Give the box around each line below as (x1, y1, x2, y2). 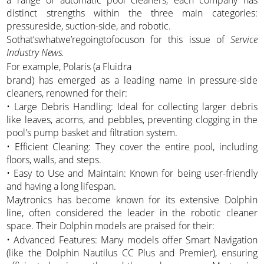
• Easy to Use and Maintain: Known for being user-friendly (6, 167, 258, 180)
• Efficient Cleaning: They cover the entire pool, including (6, 140, 258, 153)
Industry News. (6, 46, 65, 60)
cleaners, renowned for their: (6, 86, 128, 100)
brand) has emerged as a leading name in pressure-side (6, 73, 258, 87)
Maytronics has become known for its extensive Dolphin (6, 193, 258, 207)
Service (230, 33, 258, 47)
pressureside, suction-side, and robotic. (6, 19, 171, 32)
